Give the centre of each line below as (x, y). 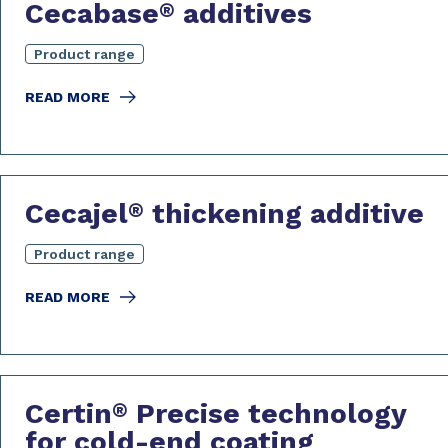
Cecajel (76, 213)
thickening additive (284, 213)
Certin (68, 413)
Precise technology (267, 413)
